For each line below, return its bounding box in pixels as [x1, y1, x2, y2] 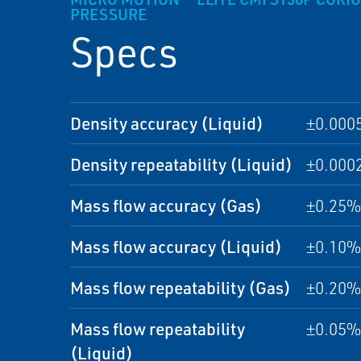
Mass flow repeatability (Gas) [70, 276, 291, 298]
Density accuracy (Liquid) [70, 112, 263, 134]
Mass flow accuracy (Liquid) [70, 235, 282, 257]
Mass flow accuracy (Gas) [70, 194, 262, 216]
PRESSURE [70, 5, 147, 24]
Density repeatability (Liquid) [70, 153, 293, 175]
